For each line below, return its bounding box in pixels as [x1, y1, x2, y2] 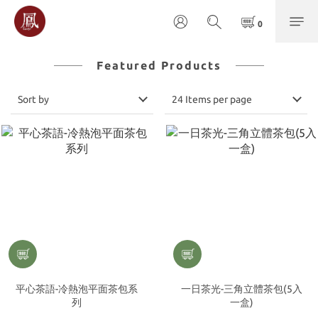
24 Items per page [172, 94, 252, 105]
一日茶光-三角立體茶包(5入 [180, 283, 302, 295]
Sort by [18, 94, 49, 105]
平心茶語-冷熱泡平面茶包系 [16, 283, 138, 295]
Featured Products [97, 59, 221, 72]
